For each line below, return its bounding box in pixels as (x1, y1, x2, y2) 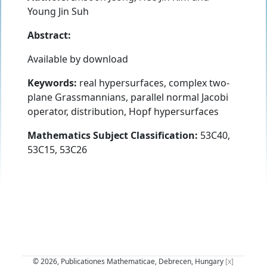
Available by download (27, 52, 128, 66)
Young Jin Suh (27, 4, 89, 18)
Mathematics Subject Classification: (27, 128, 198, 142)
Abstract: (27, 28, 71, 42)
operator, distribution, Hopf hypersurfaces (27, 104, 219, 118)
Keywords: (27, 76, 77, 89)
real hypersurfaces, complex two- (77, 76, 229, 89)
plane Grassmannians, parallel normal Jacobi (27, 90, 228, 104)
